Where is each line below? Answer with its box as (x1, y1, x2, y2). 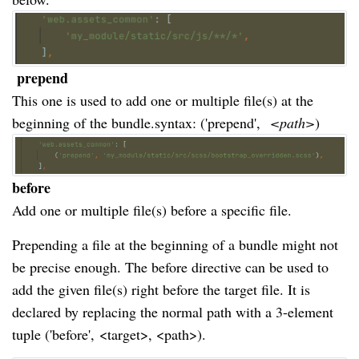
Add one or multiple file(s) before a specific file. (12, 200, 292, 220)
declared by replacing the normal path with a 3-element (12, 302, 333, 322)
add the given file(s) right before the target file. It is (12, 280, 310, 300)
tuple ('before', (12, 325, 99, 345)
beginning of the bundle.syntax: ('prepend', (12, 113, 265, 133)
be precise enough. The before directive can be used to (12, 257, 329, 277)
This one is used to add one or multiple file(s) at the (12, 91, 313, 111)
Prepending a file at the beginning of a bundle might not (12, 235, 338, 255)
